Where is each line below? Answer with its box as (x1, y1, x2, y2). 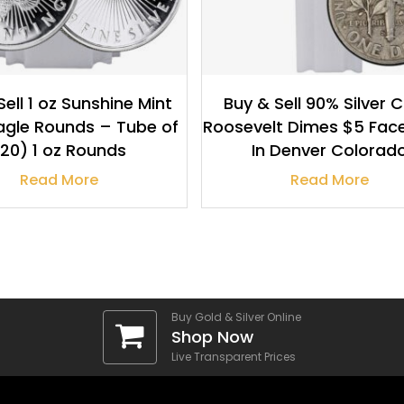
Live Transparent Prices (170, 349, 296, 365)
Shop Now (170, 326, 253, 349)
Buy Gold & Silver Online (170, 309, 301, 326)
